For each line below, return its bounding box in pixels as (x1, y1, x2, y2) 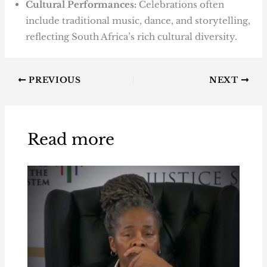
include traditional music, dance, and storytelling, (26, 14, 251, 26)
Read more (27, 130, 114, 150)
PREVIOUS (26, 74, 81, 85)
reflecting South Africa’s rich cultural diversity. (26, 30, 238, 42)
